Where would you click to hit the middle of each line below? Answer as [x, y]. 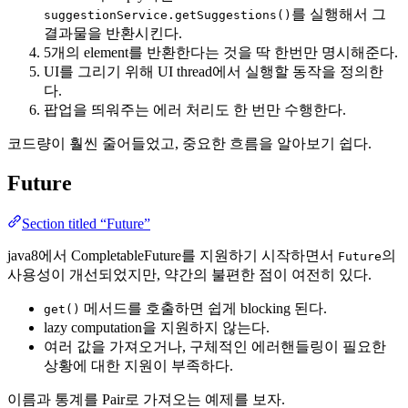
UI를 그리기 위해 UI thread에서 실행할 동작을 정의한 [214, 71]
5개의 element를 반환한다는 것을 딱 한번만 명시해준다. [221, 52]
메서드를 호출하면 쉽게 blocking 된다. [204, 309]
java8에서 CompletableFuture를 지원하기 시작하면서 [173, 256]
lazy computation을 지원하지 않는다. [157, 328]
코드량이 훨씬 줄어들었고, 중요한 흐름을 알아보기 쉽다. [189, 143]
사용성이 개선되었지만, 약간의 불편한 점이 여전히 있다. [189, 275]
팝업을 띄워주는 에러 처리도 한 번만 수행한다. [195, 109]
